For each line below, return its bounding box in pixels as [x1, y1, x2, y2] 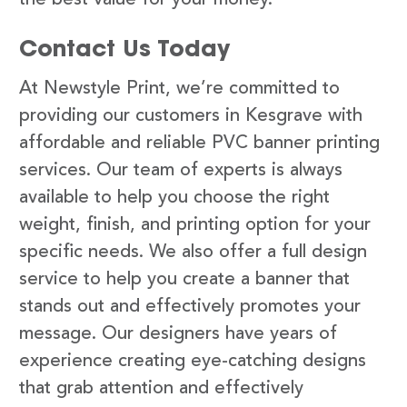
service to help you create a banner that [19, 270, 350, 289]
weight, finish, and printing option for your [19, 215, 371, 234]
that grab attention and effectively [19, 379, 303, 398]
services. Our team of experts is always [19, 161, 342, 180]
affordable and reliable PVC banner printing [19, 134, 380, 153]
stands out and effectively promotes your [19, 297, 361, 316]
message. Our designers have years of [19, 324, 337, 343]
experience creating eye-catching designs [19, 352, 366, 371]
